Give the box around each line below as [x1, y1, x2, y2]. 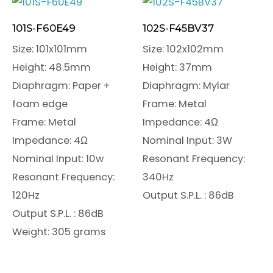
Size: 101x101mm [12, 41, 87, 56]
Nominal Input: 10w [12, 151, 104, 166]
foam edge [12, 96, 68, 111]
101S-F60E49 [12, 22, 76, 35]
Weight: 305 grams [12, 224, 105, 239]
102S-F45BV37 [143, 22, 214, 35]
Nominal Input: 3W [143, 133, 232, 147]
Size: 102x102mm [143, 41, 224, 56]
